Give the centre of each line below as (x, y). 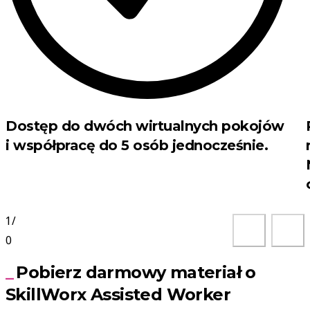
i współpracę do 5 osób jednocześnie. (137, 146)
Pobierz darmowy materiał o (136, 273)
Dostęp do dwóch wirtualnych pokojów (145, 126)
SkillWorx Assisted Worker (118, 295)
